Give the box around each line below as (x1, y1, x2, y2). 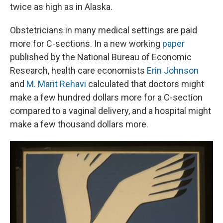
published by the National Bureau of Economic (10, 52, 192, 63)
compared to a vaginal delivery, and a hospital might (10, 106, 211, 116)
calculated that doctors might (86, 79, 204, 90)
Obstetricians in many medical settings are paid (10, 25, 197, 36)
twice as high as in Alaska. (10, 1, 112, 12)
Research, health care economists (10, 65, 147, 76)
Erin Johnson (147, 65, 199, 76)
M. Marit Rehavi (26, 79, 86, 90)
